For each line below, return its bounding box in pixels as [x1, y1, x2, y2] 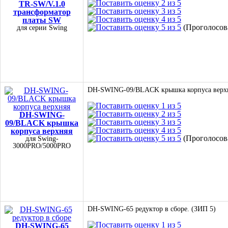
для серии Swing [16, 24, 67, 32]
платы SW [22, 16, 61, 24]
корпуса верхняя [11, 127, 73, 135]
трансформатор [13, 8, 71, 16]
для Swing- [25, 135, 59, 142]
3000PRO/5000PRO [13, 142, 71, 150]
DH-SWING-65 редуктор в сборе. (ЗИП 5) [88, 205, 216, 213]
